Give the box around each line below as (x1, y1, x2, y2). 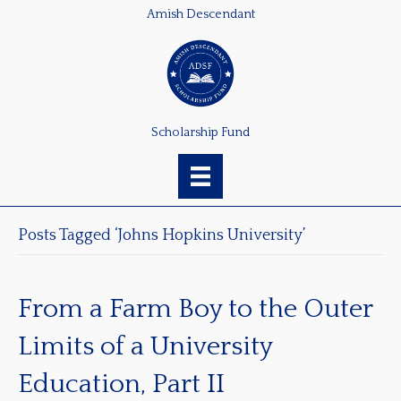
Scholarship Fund (151, 125, 250, 140)
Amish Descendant (146, 7, 255, 21)
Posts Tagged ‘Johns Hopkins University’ (18, 226, 305, 245)
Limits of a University (18, 332, 272, 363)
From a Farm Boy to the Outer (18, 294, 372, 325)
